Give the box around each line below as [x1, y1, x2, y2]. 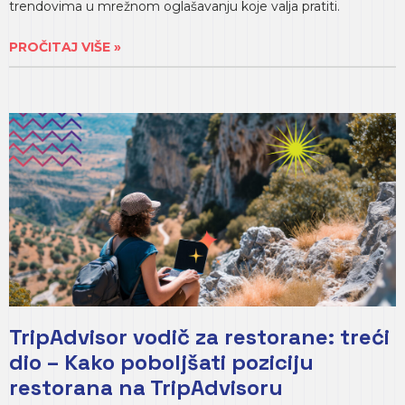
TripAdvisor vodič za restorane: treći [9, 323, 390, 351]
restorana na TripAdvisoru [9, 373, 283, 401]
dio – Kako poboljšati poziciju [9, 348, 314, 376]
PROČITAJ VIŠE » [9, 39, 121, 55]
